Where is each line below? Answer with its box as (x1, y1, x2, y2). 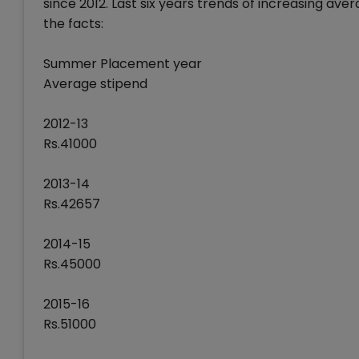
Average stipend (43, 75, 147, 93)
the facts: (43, 14, 103, 33)
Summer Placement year (43, 54, 202, 73)
